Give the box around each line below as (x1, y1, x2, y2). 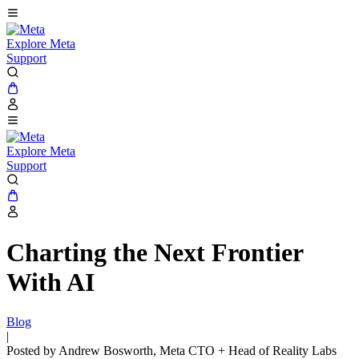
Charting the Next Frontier (6, 238, 303, 268)
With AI (6, 268, 95, 297)
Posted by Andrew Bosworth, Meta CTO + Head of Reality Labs (6, 343, 337, 357)
